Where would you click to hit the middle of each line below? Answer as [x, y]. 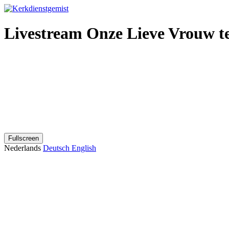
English [84, 148]
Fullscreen [24, 138]
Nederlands [24, 148]
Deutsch [57, 148]
